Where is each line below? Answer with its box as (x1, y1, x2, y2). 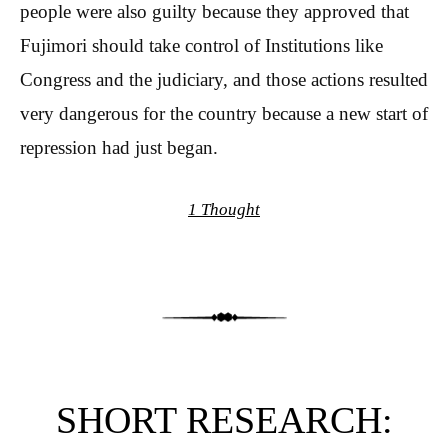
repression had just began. (20, 136, 218, 158)
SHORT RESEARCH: (55, 399, 393, 442)
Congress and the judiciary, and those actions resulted (20, 68, 428, 90)
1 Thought (188, 200, 260, 220)
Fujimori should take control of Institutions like (20, 34, 383, 56)
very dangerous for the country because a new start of (20, 102, 428, 124)
